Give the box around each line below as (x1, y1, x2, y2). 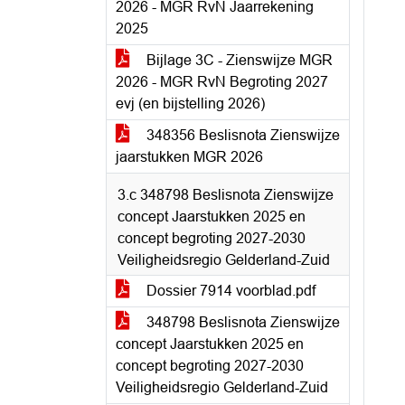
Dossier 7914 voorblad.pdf (143, 283, 316, 298)
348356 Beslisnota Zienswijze (143, 127, 340, 143)
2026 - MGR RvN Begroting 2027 (116, 74, 328, 89)
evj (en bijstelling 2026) (116, 96, 265, 111)
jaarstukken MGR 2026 (116, 149, 263, 165)
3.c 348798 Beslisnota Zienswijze (118, 187, 334, 202)
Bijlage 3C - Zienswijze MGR (143, 52, 333, 68)
